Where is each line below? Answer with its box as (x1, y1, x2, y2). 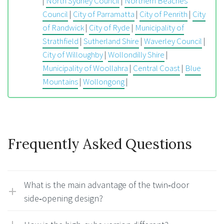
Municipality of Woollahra (42, 62, 128, 73)
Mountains (42, 75, 78, 87)
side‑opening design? (24, 192, 103, 204)
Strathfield (42, 35, 78, 46)
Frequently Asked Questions (7, 134, 192, 153)
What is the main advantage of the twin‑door (24, 178, 189, 190)
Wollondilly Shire (108, 48, 164, 60)
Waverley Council (144, 35, 202, 46)
